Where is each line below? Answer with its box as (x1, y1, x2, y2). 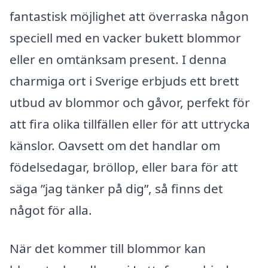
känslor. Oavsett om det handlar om (10, 136, 220, 154)
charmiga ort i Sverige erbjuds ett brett (10, 72, 239, 89)
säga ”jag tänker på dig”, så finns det (10, 179, 223, 197)
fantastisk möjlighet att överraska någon (10, 7, 249, 25)
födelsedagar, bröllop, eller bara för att (10, 158, 238, 175)
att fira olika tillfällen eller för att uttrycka (10, 115, 250, 132)
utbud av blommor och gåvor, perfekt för (10, 93, 250, 111)
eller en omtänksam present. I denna (10, 50, 227, 68)
